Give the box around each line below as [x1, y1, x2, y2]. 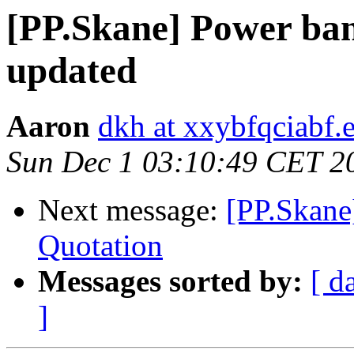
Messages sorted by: [38, 264, 303, 299]
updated [6, 50, 137, 91]
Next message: [38, 193, 226, 228]
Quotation [38, 228, 163, 263]
